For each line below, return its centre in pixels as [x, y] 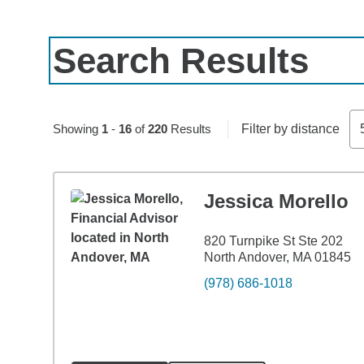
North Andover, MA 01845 [277, 257]
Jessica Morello [276, 201]
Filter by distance [290, 129]
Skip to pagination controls [128, 109]
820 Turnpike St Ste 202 [273, 241]
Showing [77, 129]
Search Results [180, 61]
